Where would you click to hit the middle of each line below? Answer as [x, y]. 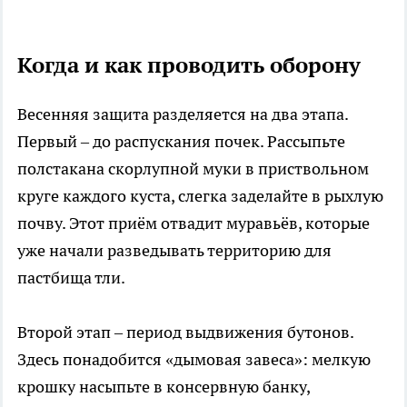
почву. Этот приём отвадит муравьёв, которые [194, 223]
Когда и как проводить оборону [189, 65]
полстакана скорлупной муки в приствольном [193, 168]
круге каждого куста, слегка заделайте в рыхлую [200, 195]
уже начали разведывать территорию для [174, 250]
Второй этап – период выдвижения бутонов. [185, 332]
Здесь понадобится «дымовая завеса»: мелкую [194, 359]
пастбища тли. [71, 277]
